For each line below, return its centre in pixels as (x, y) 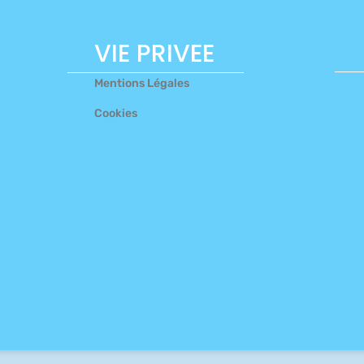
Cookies (115, 114)
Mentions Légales (141, 84)
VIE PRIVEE (154, 54)
